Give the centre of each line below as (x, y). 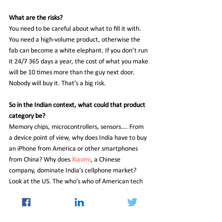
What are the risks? (36, 18)
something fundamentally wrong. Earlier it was (75, 214)
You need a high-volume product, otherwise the (75, 40)
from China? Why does (40, 160)
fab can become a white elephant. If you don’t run (79, 51)
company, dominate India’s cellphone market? (73, 170)
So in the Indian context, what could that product (78, 105)
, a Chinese (106, 160)
